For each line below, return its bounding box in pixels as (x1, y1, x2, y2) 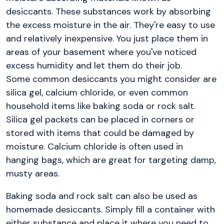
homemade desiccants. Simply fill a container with (6, 203, 215, 216)
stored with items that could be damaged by (6, 127, 194, 139)
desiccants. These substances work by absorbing (6, 5, 211, 18)
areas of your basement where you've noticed (6, 46, 196, 58)
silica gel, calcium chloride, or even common (6, 86, 188, 99)
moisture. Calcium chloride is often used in (6, 140, 183, 153)
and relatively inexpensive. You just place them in (6, 32, 208, 45)
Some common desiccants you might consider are (6, 73, 216, 85)
